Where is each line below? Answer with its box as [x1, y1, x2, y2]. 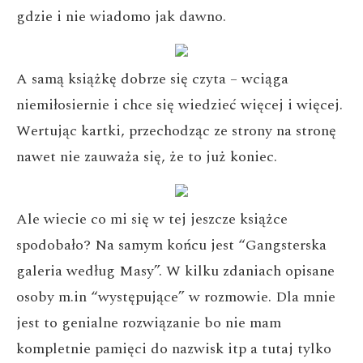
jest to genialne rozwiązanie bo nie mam [16, 312, 281, 334]
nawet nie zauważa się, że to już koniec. [16, 146, 277, 168]
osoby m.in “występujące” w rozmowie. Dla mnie [16, 286, 335, 308]
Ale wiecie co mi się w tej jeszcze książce [16, 208, 288, 230]
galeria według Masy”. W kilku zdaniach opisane [16, 260, 335, 282]
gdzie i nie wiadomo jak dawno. [16, 6, 226, 28]
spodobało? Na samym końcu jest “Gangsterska [16, 234, 327, 256]
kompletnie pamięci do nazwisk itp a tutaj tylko [16, 338, 331, 360]
